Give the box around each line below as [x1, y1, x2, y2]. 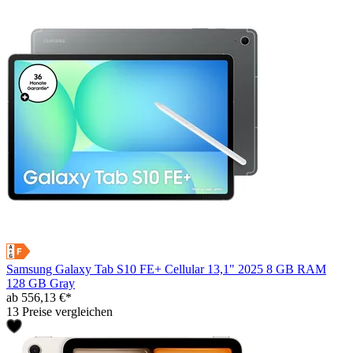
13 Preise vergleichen [6, 305, 113, 319]
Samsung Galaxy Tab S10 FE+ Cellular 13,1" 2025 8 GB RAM [6, 262, 326, 277]
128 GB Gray [6, 277, 75, 291]
